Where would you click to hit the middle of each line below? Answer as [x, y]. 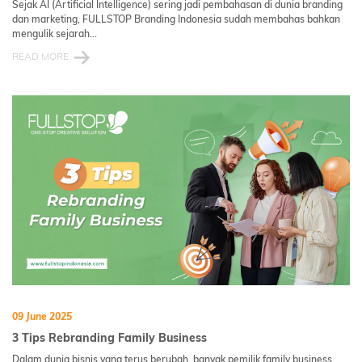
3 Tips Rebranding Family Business [109, 337]
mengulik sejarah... [55, 33]
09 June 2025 [42, 316]
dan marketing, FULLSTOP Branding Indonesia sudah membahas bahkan [176, 19]
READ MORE [40, 56]
